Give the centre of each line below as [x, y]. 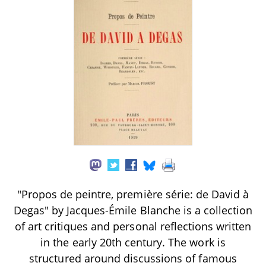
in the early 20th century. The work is [133, 243]
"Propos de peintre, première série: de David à [133, 194]
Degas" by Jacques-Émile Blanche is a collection [133, 210]
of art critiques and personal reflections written [133, 227]
